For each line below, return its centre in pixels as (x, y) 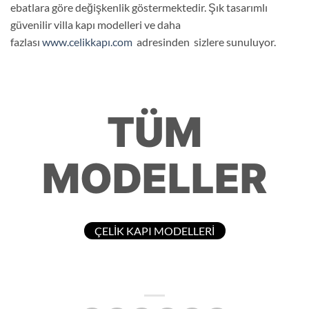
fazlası (26, 42)
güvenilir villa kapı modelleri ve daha (96, 25)
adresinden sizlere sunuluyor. (204, 42)
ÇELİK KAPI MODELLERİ (154, 230)
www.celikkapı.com (87, 42)
